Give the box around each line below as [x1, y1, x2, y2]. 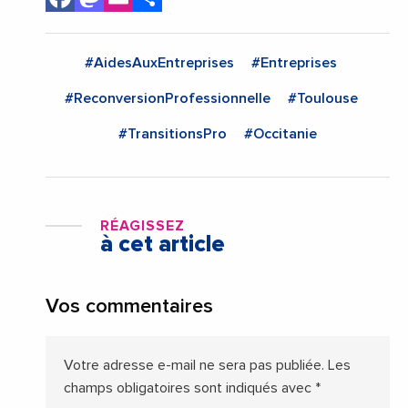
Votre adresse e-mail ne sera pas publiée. [64, 358, 324, 373]
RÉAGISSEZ [100, 219, 185, 234]
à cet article [100, 233, 225, 257]
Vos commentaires [46, 297, 213, 318]
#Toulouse [287, 91, 358, 107]
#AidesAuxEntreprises [85, 56, 234, 71]
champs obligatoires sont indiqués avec [64, 381, 315, 396]
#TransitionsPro [118, 127, 227, 142]
